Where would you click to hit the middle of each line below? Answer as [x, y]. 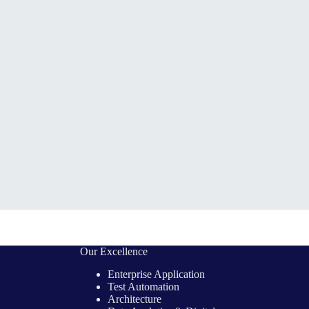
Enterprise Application [156, 274]
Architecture [134, 299]
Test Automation [143, 286]
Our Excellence [113, 251]
